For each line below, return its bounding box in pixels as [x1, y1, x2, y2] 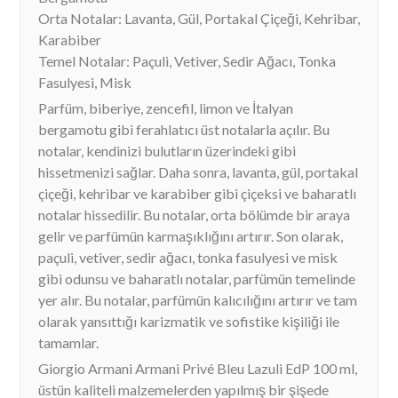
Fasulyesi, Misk [38, 73, 131, 91]
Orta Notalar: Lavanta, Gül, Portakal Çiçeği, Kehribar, [38, 9, 360, 27]
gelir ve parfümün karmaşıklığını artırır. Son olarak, [38, 227, 343, 244]
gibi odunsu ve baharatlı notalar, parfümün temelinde [38, 269, 355, 287]
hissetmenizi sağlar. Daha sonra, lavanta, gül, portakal [38, 163, 358, 180]
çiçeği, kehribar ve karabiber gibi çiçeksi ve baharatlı [38, 184, 356, 202]
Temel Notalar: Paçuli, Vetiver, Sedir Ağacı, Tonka [38, 52, 336, 69]
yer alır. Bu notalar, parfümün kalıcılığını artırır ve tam [38, 291, 357, 308]
